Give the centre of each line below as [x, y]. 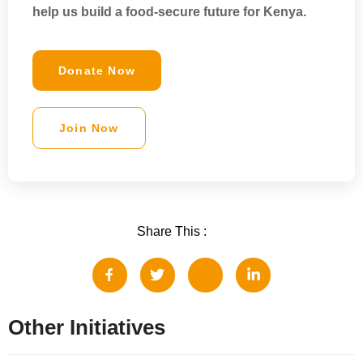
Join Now [89, 128]
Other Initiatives [87, 327]
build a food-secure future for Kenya [192, 12]
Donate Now [97, 70]
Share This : [171, 231]
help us [57, 12]
